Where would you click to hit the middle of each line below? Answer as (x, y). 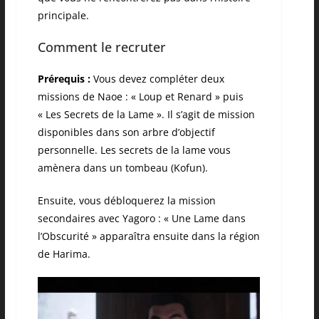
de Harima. (64, 254)
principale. (63, 16)
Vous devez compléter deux (157, 79)
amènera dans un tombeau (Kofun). (122, 168)
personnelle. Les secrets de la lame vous (134, 150)
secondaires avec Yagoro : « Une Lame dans (141, 219)
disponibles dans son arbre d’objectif (126, 132)
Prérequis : (64, 79)
